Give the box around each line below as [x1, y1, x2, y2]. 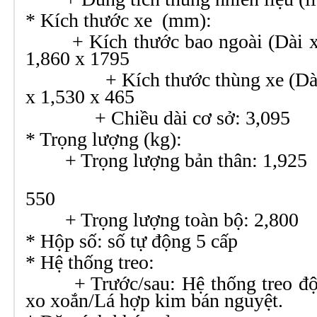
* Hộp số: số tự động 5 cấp [25, 230, 238, 252]
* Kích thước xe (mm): [25, 9, 212, 31]
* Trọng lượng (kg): [25, 128, 182, 150]
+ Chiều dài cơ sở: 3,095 [25, 107, 290, 129]
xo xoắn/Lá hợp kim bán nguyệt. [25, 289, 283, 311]
